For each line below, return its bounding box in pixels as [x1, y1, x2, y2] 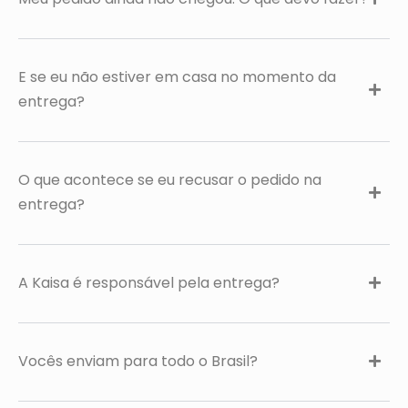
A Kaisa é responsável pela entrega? [18, 272, 280, 293]
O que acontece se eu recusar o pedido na [18, 169, 321, 190]
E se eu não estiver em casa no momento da [18, 66, 336, 87]
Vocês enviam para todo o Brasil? [18, 351, 258, 372]
